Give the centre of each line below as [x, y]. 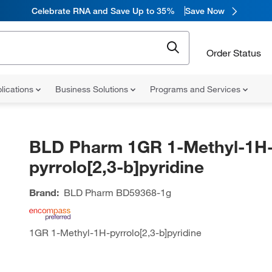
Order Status [234, 53]
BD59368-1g [142, 192]
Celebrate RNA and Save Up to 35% [103, 11]
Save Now [205, 11]
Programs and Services [196, 89]
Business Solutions [93, 89]
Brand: [44, 192]
